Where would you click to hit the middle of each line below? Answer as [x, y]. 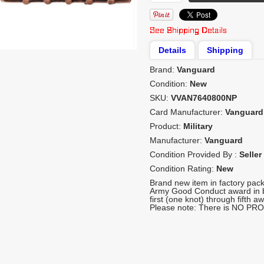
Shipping [225, 50]
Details [172, 50]
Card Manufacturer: [187, 112]
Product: [166, 126]
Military [198, 126]
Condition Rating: [183, 169]
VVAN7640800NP [204, 98]
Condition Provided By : [194, 154]
